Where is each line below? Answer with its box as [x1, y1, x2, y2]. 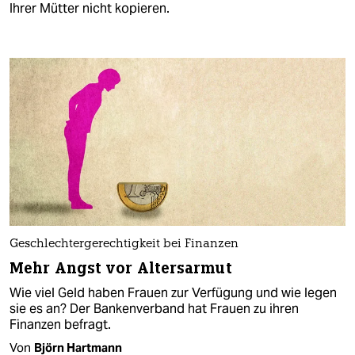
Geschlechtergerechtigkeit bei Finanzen [10, 239, 239, 251]
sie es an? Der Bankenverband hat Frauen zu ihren [10, 300, 299, 318]
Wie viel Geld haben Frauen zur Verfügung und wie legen [10, 284, 337, 302]
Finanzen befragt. [10, 316, 111, 334]
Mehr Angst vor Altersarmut [10, 258, 232, 279]
